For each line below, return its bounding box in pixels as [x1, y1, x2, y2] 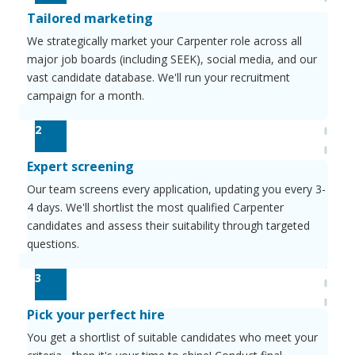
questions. [26, 235, 79, 251]
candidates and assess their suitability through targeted [26, 217, 310, 233]
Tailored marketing [26, 9, 153, 27]
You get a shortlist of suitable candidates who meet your [26, 329, 318, 345]
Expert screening [26, 157, 134, 175]
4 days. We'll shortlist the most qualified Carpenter [26, 199, 284, 215]
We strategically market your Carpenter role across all [26, 32, 302, 48]
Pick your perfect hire [26, 305, 165, 323]
